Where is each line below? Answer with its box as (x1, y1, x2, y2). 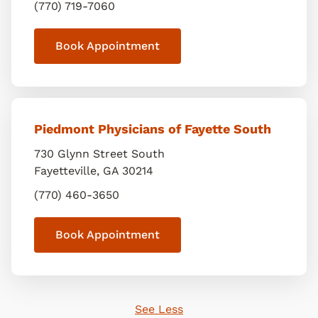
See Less (135, 302, 183, 316)
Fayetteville (34, 164, 97, 177)
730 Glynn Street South (34, 147, 165, 160)
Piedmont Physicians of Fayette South (34, 121, 271, 136)
